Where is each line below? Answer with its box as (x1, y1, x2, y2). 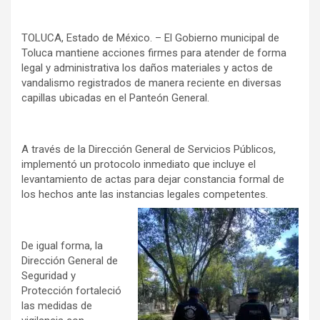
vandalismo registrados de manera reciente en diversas (21, 76, 281, 90)
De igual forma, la (21, 239, 103, 253)
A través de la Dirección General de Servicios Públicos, (21, 143, 276, 156)
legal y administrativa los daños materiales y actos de (21, 61, 273, 75)
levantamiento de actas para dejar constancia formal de (21, 173, 284, 186)
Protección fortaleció (21, 284, 121, 298)
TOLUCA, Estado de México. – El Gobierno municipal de (21, 31, 279, 45)
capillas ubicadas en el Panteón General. (21, 91, 209, 105)
